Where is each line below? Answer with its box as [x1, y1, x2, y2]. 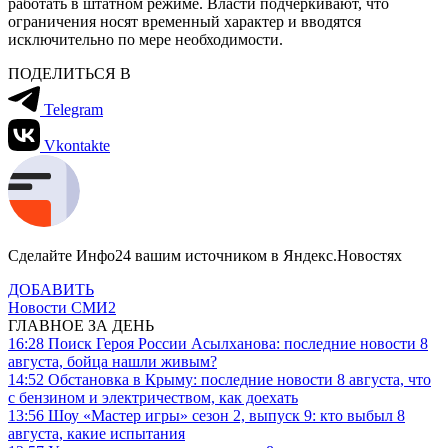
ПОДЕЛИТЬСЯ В [8, 64, 131, 82]
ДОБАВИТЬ [8, 280, 94, 298]
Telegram [44, 100, 103, 118]
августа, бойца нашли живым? [8, 352, 217, 370]
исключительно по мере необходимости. [8, 30, 283, 48]
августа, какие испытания [8, 424, 185, 442]
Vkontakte [44, 136, 110, 154]
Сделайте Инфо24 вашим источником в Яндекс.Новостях [8, 246, 402, 264]
